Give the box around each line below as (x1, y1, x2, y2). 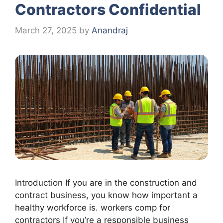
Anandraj (92, 25, 128, 35)
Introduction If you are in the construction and (15, 177, 202, 188)
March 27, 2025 (15, 25, 77, 35)
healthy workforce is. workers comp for (15, 202, 170, 213)
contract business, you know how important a (15, 190, 198, 200)
